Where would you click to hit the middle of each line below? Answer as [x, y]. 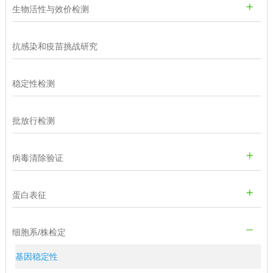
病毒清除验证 [37, 158]
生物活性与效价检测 [50, 9]
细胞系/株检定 [39, 232]
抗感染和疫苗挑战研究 [55, 46]
